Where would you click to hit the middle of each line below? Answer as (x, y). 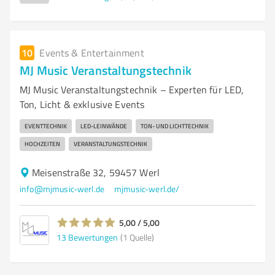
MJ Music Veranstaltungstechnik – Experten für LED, (132, 90)
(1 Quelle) (137, 237)
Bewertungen (93, 237)
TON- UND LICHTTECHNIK (175, 126)
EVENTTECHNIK (46, 126)
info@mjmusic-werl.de (62, 189)
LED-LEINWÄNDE (104, 126)
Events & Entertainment (92, 53)
